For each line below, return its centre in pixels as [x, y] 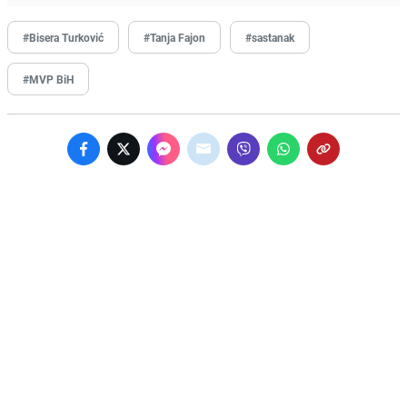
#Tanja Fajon [174, 38]
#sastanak [270, 38]
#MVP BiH [48, 79]
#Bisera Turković [63, 38]
